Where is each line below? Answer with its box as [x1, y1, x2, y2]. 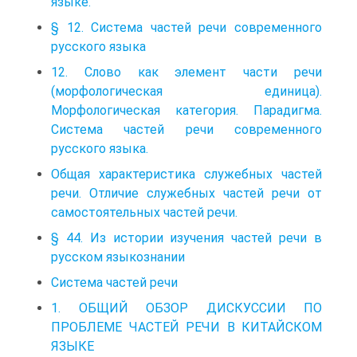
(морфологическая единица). [51, 84, 322, 100]
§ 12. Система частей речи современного [51, 20, 322, 36]
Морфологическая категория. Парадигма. [51, 103, 322, 119]
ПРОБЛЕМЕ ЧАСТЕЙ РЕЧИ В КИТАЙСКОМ [51, 320, 322, 335]
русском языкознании [51, 249, 185, 265]
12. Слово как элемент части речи [51, 65, 322, 80]
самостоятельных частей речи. [51, 205, 237, 221]
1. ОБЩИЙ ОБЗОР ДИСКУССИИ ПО [51, 300, 322, 316]
